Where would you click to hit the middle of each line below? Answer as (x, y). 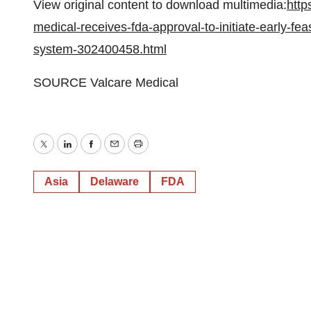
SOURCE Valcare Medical (106, 83)
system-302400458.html (100, 49)
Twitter (61, 154)
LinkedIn (90, 154)
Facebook (117, 154)
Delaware (115, 182)
